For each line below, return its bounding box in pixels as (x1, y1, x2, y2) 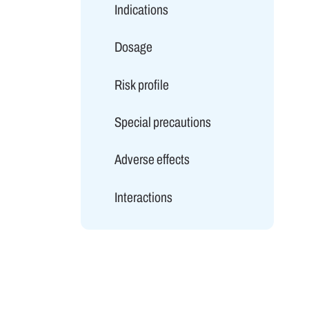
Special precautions (114, 114, 211, 130)
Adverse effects (114, 152, 190, 168)
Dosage (114, 39, 152, 55)
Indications (114, 1, 168, 17)
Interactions (114, 189, 172, 205)
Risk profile (114, 77, 169, 92)
